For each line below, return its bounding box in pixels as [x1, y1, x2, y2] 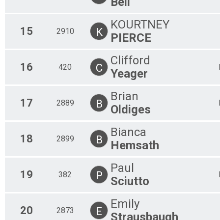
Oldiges [110, 102, 151, 116]
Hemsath [110, 138, 159, 152]
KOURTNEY [110, 17, 169, 31]
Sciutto [110, 174, 149, 188]
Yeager [110, 66, 148, 81]
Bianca [110, 125, 146, 139]
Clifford [110, 53, 150, 67]
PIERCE [110, 30, 151, 45]
